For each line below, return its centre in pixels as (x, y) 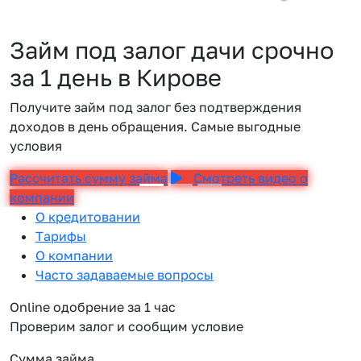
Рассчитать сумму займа (89, 178)
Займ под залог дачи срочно (172, 50)
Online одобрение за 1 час (93, 307)
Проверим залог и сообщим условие (127, 326)
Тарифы (61, 236)
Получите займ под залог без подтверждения (156, 107)
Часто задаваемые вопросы (124, 275)
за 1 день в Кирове (116, 77)
